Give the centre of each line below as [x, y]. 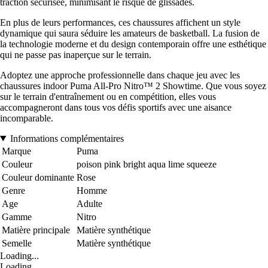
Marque [16, 151]
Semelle [17, 243]
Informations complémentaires [67, 138]
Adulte [89, 203]
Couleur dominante [38, 177]
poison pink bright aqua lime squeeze [147, 164]
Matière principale [36, 230]
